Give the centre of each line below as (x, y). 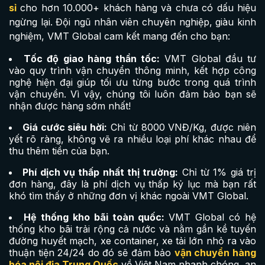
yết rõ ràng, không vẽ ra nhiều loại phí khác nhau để (132, 139)
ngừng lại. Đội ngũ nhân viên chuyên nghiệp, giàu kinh (132, 22)
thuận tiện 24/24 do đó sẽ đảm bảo (92, 253)
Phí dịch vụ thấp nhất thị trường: (101, 172)
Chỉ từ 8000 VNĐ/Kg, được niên (182, 127)
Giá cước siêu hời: (65, 127)
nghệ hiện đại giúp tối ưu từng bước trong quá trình (132, 83)
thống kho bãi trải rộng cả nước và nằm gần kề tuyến (132, 229)
